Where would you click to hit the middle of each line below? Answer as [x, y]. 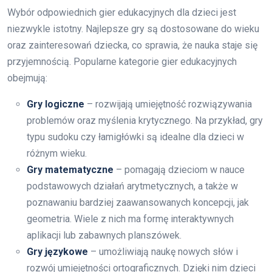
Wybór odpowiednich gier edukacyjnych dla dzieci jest [122, 13]
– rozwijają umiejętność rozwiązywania [168, 104]
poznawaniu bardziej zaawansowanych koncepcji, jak [138, 203]
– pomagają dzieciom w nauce [179, 170]
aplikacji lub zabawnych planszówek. [104, 236]
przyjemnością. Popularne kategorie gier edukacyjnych [122, 62]
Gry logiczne [56, 104]
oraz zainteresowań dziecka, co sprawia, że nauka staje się [132, 46]
